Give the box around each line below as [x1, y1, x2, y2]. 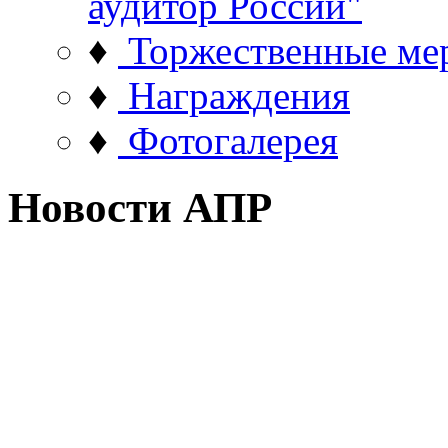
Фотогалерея [128, 119, 338, 162]
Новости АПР [8, 183, 272, 231]
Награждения [128, 74, 350, 117]
